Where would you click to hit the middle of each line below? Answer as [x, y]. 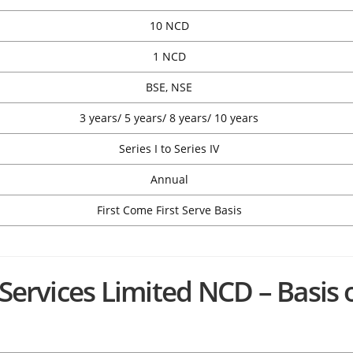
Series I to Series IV [169, 149]
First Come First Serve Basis [169, 210]
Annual [169, 180]
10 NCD [169, 26]
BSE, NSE [169, 87]
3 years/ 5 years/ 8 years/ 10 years [169, 118]
